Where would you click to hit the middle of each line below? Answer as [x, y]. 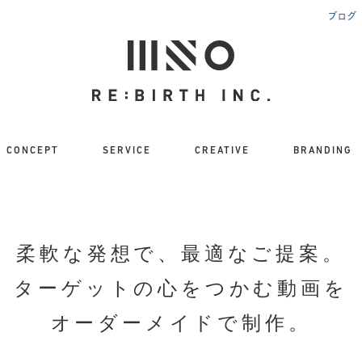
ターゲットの [86, 288]
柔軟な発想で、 [99, 253]
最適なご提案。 [263, 253]
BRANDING [322, 151]
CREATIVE [222, 151]
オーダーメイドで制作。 [181, 323]
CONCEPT [33, 151]
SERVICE [127, 151]
